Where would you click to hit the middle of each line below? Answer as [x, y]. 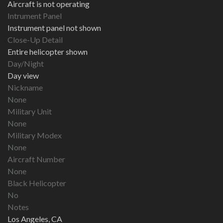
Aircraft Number [36, 159]
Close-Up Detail [35, 40]
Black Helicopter [37, 183]
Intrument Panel [35, 16]
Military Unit [30, 111]
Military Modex [35, 135]
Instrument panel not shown [54, 28]
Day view [23, 76]
